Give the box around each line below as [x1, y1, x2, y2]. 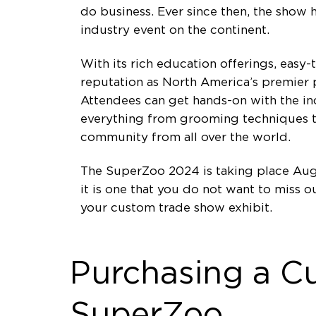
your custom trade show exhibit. [80, 200, 272, 215]
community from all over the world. [80, 130, 291, 145]
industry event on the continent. [80, 23, 269, 37]
